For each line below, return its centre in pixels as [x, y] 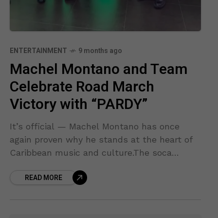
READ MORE [44, 178]
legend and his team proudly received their [100, 166]
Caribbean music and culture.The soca [91, 153]
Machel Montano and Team [99, 70]
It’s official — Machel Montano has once [95, 127]
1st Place [29, 179]
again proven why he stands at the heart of [101, 140]
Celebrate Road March [82, 87]
